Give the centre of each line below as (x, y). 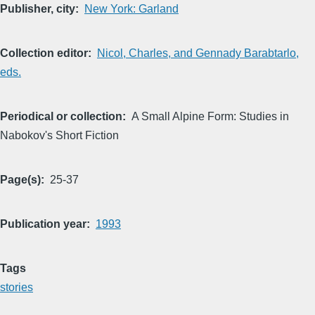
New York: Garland (131, 8)
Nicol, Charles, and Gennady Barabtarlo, (198, 53)
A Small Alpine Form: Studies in (210, 116)
